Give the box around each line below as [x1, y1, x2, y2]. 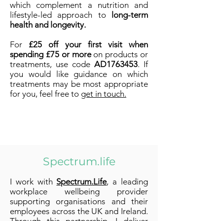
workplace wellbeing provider [10, 186, 148, 196]
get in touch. [81, 89, 126, 99]
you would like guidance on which [10, 69, 148, 79]
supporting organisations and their [10, 196, 148, 206]
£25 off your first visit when [29, 39, 148, 49]
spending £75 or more [10, 49, 94, 59]
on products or [93, 49, 148, 59]
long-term [111, 10, 148, 20]
